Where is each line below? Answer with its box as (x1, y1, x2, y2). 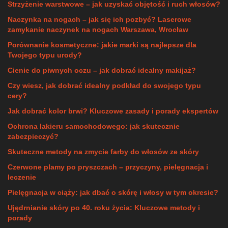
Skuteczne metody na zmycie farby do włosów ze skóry (8, 147, 199, 156)
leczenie (8, 173, 36, 181)
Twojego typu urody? (8, 50, 82, 59)
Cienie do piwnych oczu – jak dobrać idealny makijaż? (8, 66, 196, 74)
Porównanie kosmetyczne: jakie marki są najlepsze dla (8, 40, 196, 49)
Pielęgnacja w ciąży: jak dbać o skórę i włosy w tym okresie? (8, 188, 218, 196)
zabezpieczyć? (8, 132, 59, 140)
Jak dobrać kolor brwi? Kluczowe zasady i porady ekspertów (8, 106, 218, 115)
